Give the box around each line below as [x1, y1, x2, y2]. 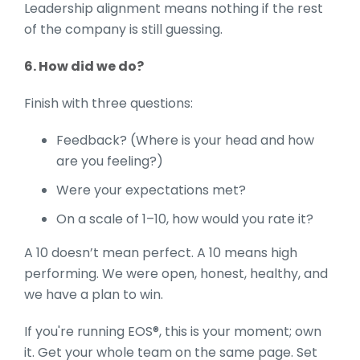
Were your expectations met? [56, 180, 246, 199]
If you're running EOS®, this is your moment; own [24, 321, 321, 341]
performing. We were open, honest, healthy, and [24, 264, 328, 283]
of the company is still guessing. [24, 19, 223, 39]
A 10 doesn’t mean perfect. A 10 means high [24, 243, 297, 262]
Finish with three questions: [24, 93, 193, 112]
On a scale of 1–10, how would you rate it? [56, 209, 313, 228]
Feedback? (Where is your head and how [56, 130, 314, 149]
